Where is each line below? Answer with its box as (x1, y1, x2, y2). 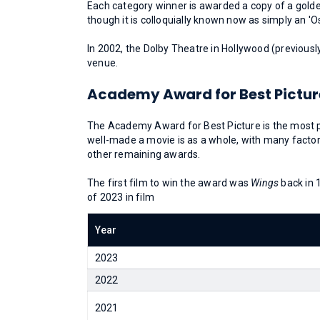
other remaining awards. (87, 149, 201, 160)
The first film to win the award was (87, 177, 251, 189)
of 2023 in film (87, 191, 154, 203)
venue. (87, 57, 119, 69)
